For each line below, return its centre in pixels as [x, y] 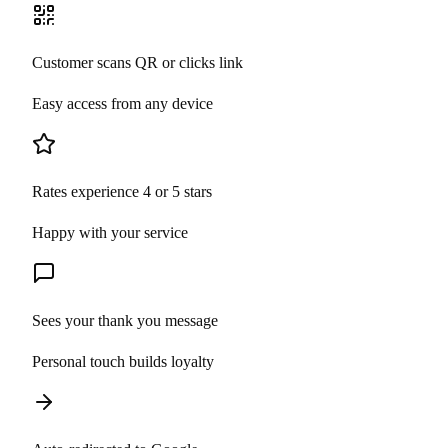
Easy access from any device [122, 104]
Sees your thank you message [125, 321]
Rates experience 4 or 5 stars [122, 192]
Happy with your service [110, 233]
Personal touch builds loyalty [123, 362]
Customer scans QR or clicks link [137, 63]
